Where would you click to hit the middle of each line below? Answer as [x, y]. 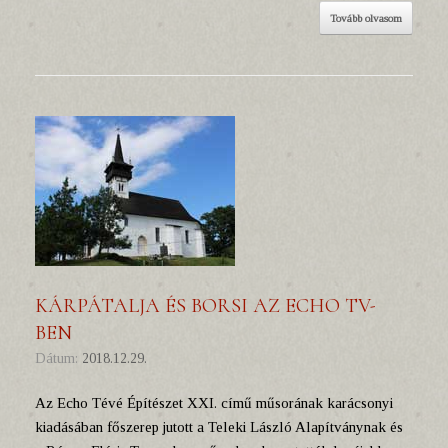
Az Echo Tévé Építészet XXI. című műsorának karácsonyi [214, 403]
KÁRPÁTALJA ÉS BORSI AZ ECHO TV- [205, 306]
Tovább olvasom [366, 18]
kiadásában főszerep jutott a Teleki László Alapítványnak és [219, 427]
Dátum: [64, 358]
